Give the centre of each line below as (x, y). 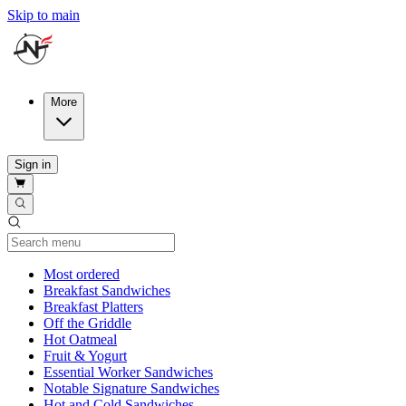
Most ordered (82, 274)
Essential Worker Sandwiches (128, 372)
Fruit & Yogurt (85, 355)
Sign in (33, 164)
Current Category (169, 273)
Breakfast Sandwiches (107, 290)
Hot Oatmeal (80, 339)
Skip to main (43, 15)
